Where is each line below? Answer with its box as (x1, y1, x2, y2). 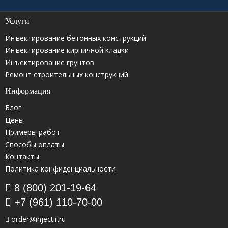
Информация (5, 87, 50, 96)
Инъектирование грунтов (5, 58, 94, 68)
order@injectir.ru (11, 214, 66, 224)
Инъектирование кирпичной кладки (5, 45, 129, 55)
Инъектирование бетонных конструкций (5, 33, 146, 43)
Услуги (5, 17, 30, 26)
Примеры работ (5, 127, 60, 137)
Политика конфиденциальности (5, 164, 116, 174)
